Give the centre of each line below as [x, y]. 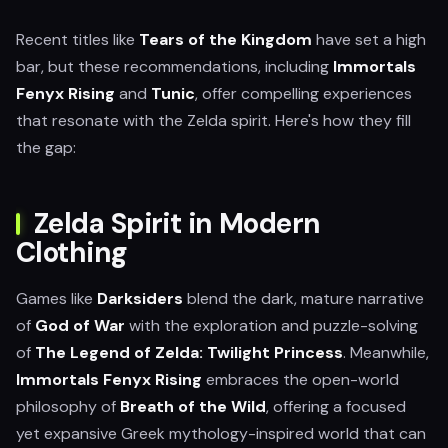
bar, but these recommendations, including [174, 66]
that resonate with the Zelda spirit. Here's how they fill [213, 120]
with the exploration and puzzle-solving [271, 325]
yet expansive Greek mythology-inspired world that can [221, 433]
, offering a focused [336, 406]
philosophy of [68, 406]
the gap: [46, 147]
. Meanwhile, [386, 352]
